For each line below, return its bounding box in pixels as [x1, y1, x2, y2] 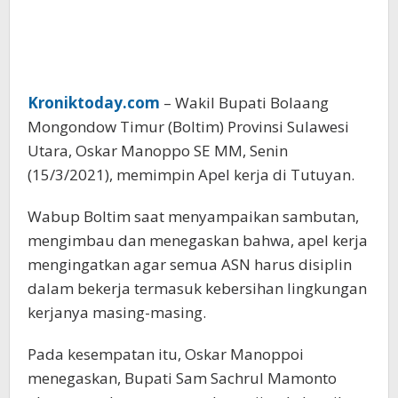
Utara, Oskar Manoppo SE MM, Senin [28, 139, 288, 161]
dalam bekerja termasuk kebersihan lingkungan [28, 277, 367, 298]
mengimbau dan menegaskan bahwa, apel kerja [28, 229, 368, 251]
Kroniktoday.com [28, 92, 160, 113]
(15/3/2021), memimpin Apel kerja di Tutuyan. [28, 163, 354, 185]
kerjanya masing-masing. [28, 301, 206, 322]
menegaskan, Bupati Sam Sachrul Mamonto [28, 367, 337, 388]
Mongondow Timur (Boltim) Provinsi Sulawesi [28, 115, 349, 137]
